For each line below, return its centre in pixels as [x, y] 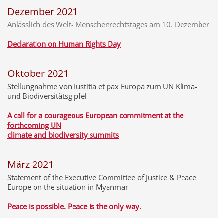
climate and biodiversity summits [63, 135]
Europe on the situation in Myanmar [68, 187]
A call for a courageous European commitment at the [95, 115]
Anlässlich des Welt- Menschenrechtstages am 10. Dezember [108, 24]
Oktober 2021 [38, 73]
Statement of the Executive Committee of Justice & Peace [102, 177]
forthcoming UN [34, 125]
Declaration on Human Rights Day [64, 44]
